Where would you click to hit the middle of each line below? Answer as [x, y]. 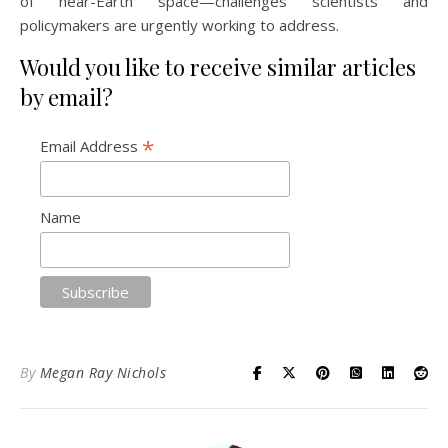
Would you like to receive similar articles [218, 67]
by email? [66, 97]
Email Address [91, 146]
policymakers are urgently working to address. [179, 25]
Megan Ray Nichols [102, 372]
